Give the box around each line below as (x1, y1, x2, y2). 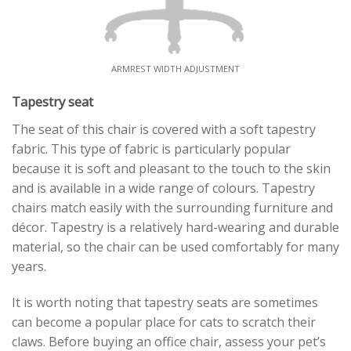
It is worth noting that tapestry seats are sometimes (12, 294, 318, 312)
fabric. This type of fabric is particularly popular (12, 140, 291, 158)
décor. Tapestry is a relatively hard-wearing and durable (12, 219, 339, 237)
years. (12, 258, 46, 276)
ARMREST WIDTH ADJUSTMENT (111, 63, 240, 75)
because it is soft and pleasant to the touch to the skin (12, 160, 331, 178)
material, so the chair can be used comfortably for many (12, 238, 339, 256)
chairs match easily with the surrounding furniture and (12, 199, 333, 217)
